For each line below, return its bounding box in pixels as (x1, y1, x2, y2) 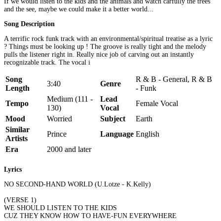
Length (5, 83, 30, 92)
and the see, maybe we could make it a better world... (4, 5, 153, 13)
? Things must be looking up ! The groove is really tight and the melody (4, 42, 206, 50)
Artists (5, 134, 28, 143)
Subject (100, 114, 125, 123)
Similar (5, 125, 30, 134)
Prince (47, 129, 67, 138)
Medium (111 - (47, 94, 93, 103)
